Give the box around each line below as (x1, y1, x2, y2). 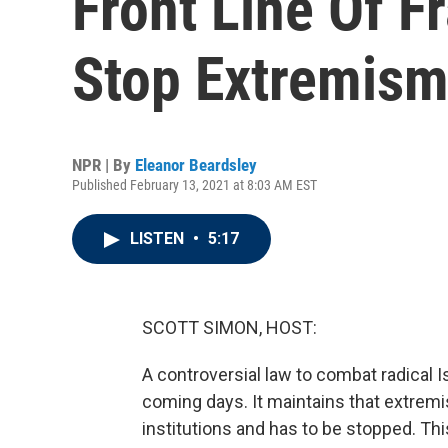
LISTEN (130, 229, 188, 248)
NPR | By (72, 155, 135, 175)
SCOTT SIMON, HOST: (142, 317, 317, 338)
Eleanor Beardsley (135, 155, 257, 175)
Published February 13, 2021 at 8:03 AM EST (72, 177, 317, 193)
